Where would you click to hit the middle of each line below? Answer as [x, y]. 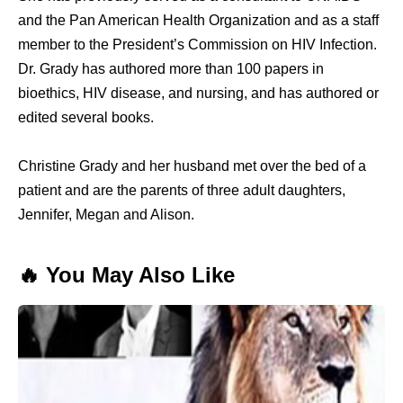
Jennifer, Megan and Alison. [106, 214]
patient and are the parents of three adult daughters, [182, 190]
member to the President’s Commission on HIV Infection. [197, 44]
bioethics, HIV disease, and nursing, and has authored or [198, 93]
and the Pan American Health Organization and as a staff [198, 20]
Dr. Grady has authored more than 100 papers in [171, 68]
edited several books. [86, 117]
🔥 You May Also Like [126, 274]
